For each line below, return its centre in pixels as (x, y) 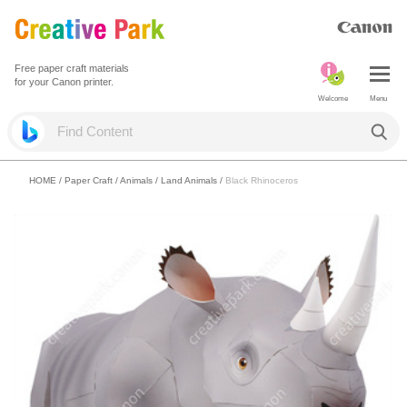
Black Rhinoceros (262, 180)
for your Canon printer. (64, 82)
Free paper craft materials (72, 68)
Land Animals (189, 180)
